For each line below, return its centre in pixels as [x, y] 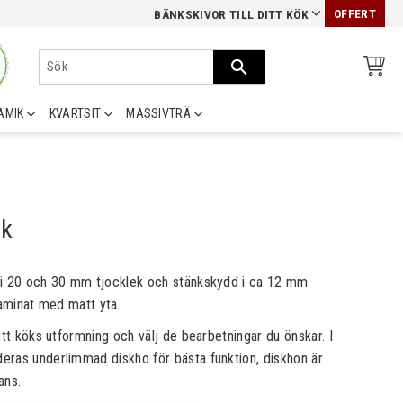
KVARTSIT [75, 113]
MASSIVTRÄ [159, 113]
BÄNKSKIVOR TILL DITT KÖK [232, 15]
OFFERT [355, 14]
